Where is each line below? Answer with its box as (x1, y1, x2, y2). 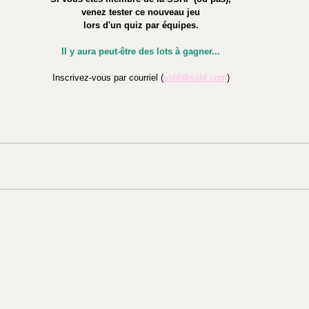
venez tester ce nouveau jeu (81, 7, 200, 18)
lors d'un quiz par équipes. (83, 20, 199, 31)
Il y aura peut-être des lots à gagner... (61, 46, 220, 57)
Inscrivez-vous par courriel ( (52, 72, 163, 83)
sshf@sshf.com (163, 72, 227, 83)
